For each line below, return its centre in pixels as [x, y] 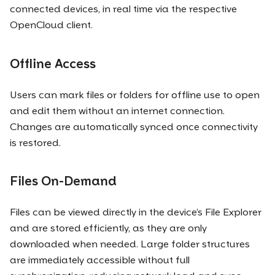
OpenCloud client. [51, 25]
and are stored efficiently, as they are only [108, 228]
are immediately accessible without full [100, 260]
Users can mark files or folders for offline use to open [135, 95]
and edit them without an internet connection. [117, 110]
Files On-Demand [63, 181]
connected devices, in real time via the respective [123, 9]
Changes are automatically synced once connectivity [134, 126]
